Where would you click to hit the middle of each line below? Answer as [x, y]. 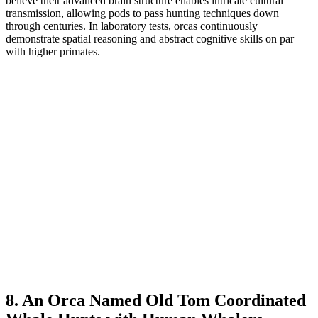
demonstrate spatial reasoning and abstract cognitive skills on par [150, 38]
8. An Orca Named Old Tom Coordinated [156, 300]
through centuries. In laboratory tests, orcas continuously [132, 26]
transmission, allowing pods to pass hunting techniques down [142, 13]
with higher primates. [53, 51]
